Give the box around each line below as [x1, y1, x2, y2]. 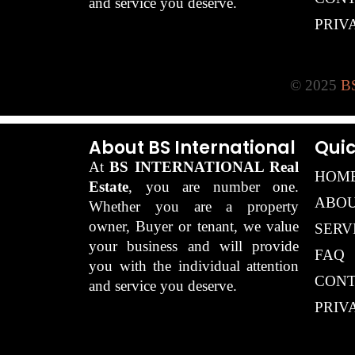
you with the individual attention [89, 257, 299, 274]
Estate [89, 177, 128, 195]
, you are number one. [128, 177, 299, 195]
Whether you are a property [89, 197, 299, 215]
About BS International [89, 135, 296, 160]
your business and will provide [89, 237, 299, 254]
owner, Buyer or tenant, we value [89, 217, 299, 235]
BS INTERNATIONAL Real [109, 158, 300, 175]
